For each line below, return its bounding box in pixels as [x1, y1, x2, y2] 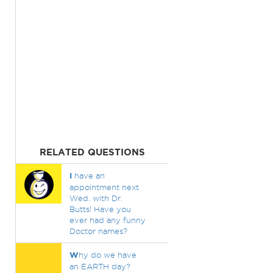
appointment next [69, 183, 139, 191]
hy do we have [78, 250, 136, 259]
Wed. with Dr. [69, 194, 122, 202]
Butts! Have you [69, 205, 131, 213]
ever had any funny [69, 216, 146, 224]
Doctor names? [69, 227, 127, 235]
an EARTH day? [69, 262, 130, 271]
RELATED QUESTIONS [39, 147, 145, 157]
